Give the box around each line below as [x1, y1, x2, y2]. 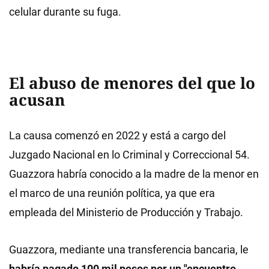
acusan [9, 89, 65, 110]
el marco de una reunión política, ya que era [9, 187, 215, 199]
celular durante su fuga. [9, 5, 121, 18]
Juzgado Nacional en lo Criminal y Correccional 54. [9, 148, 250, 161]
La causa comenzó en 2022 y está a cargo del [9, 129, 226, 142]
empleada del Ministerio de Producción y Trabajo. [9, 206, 243, 219]
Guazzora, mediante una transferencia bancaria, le [9, 243, 249, 256]
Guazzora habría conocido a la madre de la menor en [9, 168, 259, 180]
